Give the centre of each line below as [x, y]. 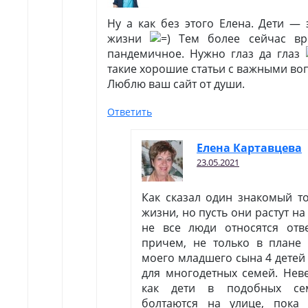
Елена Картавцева [249, 148]
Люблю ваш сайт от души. [176, 84]
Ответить [130, 112]
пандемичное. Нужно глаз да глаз [207, 54]
